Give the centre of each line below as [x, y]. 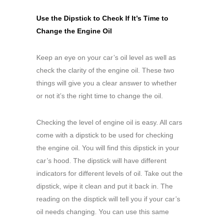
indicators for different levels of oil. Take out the [110, 173]
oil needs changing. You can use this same [103, 211]
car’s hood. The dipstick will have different [101, 160]
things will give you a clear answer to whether [107, 83]
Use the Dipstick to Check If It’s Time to [102, 18]
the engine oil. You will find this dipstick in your [108, 148]
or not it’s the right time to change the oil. [100, 96]
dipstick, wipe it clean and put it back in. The [105, 186]
